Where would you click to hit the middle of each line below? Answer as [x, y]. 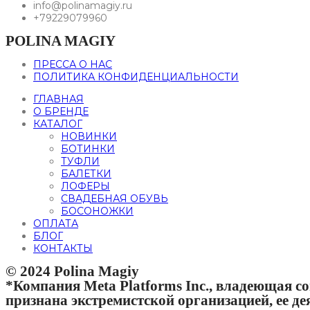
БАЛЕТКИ [86, 173]
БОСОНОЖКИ [97, 211]
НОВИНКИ [89, 136]
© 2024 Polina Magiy [72, 271]
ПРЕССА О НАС [73, 64]
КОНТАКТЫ [63, 248]
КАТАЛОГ [58, 124]
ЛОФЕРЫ [85, 186]
